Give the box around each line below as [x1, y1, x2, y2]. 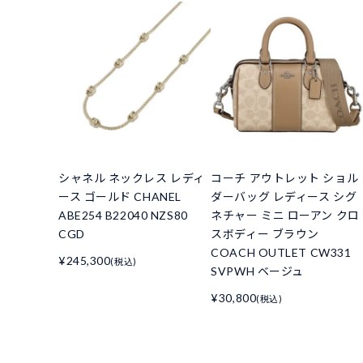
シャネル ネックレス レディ [58, 170, 205, 185]
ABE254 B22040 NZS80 [58, 207, 188, 222]
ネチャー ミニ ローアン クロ [211, 207, 360, 222]
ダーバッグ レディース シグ [211, 189, 357, 203]
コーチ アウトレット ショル [211, 170, 359, 185]
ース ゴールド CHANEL [58, 189, 181, 203]
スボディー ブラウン [211, 226, 319, 241]
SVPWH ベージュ [211, 263, 304, 278]
